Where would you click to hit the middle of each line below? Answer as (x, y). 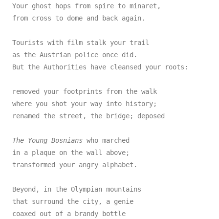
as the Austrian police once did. (75, 55)
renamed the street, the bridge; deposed (88, 116)
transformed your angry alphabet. (75, 165)
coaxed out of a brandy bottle (69, 214)
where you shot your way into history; (85, 104)
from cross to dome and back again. (79, 18)
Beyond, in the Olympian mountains (77, 189)
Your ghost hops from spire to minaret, (87, 6)
